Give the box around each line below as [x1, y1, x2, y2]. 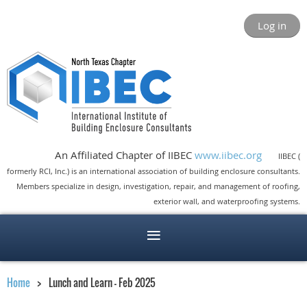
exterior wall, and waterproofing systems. [153, 196, 300, 206]
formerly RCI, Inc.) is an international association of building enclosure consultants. [7, 166, 300, 176]
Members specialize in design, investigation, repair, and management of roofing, [16, 181, 300, 191]
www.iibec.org [195, 148, 262, 162]
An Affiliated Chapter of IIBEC [33, 148, 195, 162]
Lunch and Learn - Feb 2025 [49, 275, 156, 290]
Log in [258, 19, 286, 32]
